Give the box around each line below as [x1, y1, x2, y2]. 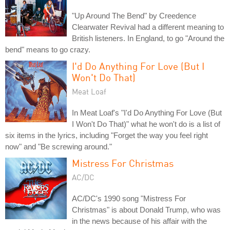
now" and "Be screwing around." [5, 142, 112, 151]
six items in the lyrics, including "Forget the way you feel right [5, 130, 208, 140]
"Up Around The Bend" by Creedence [72, 11, 196, 20]
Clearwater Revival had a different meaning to [72, 22, 224, 31]
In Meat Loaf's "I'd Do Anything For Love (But [72, 108, 222, 117]
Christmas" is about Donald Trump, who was [72, 205, 221, 214]
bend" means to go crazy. [5, 45, 90, 54]
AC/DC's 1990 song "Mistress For [72, 194, 186, 203]
